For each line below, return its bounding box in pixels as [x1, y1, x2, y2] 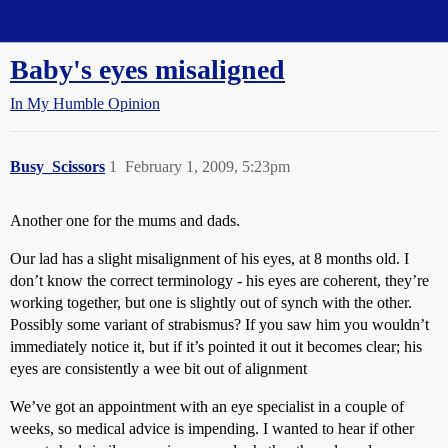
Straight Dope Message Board [10, 12, 200, 29]
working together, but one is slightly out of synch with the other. [10, 294, 412, 311]
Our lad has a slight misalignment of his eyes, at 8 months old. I [10, 250, 409, 267]
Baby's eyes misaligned [10, 54, 285, 85]
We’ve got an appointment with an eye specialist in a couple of [10, 398, 404, 415]
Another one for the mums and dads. [10, 212, 240, 229]
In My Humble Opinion [10, 95, 160, 112]
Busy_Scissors [10, 158, 105, 175]
